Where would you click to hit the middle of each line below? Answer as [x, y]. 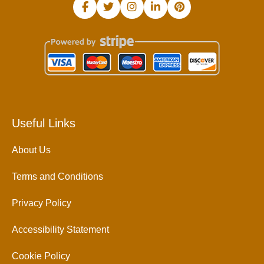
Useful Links [44, 123]
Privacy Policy [42, 203]
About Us [31, 150]
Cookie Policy [41, 256]
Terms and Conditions [57, 177]
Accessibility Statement [60, 230]
